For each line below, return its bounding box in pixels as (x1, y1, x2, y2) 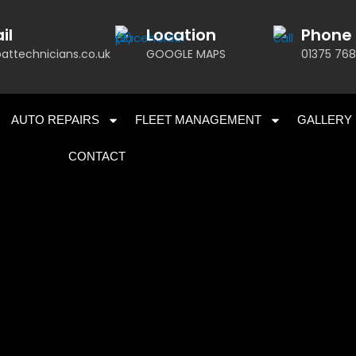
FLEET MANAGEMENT (135, 113, 261, 126)
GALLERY (297, 113, 352, 126)
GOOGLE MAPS (145, 46, 226, 62)
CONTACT (68, 149, 126, 163)
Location (145, 24, 216, 46)
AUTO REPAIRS (11, 113, 99, 126)
